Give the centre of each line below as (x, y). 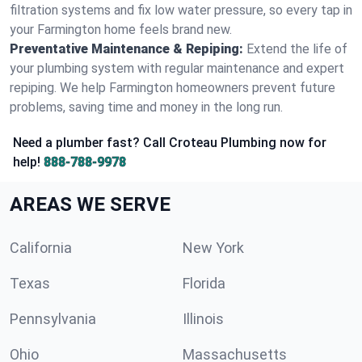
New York (213, 248)
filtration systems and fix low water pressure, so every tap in (181, 10)
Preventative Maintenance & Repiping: (126, 49)
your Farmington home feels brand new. (121, 29)
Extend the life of (297, 49)
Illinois (203, 319)
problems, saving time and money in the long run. (146, 107)
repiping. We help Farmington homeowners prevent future (173, 88)
